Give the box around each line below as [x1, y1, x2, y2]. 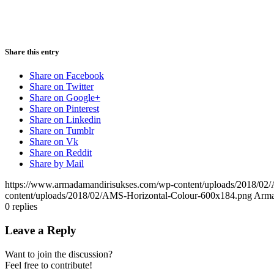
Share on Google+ [29, 92, 100, 103]
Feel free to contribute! [5, 259, 92, 270]
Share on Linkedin [29, 114, 101, 125]
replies [12, 201, 37, 212]
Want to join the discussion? [5, 248, 113, 259]
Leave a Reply [5, 223, 76, 237]
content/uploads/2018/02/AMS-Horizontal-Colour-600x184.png [5, 190, 252, 201]
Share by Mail [29, 158, 84, 169]
